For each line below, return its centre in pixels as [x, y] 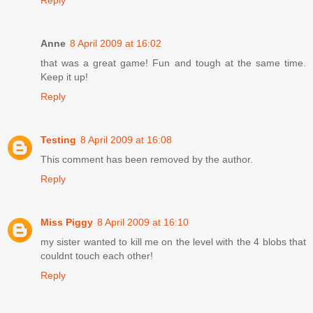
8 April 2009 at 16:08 [126, 140]
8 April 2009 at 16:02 [116, 44]
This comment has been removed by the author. [147, 160]
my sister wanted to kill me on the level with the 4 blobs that [173, 242]
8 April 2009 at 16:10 [143, 223]
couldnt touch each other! [97, 256]
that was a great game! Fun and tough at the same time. [173, 63]
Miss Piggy [67, 223]
